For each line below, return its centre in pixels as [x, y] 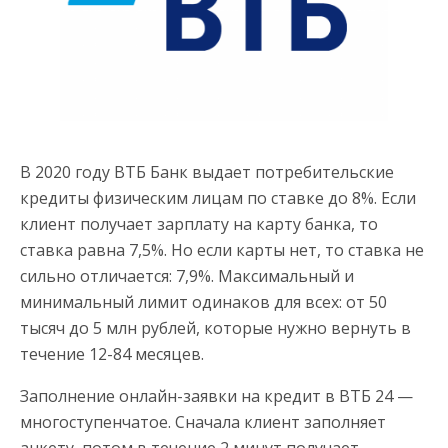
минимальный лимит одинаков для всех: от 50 [203, 301]
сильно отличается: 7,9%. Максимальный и [187, 275]
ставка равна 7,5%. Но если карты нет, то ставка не [222, 249]
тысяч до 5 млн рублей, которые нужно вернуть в [215, 327]
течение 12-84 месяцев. [112, 353]
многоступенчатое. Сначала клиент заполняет [203, 421]
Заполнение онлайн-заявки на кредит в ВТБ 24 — [216, 395]
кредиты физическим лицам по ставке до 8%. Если [218, 197]
